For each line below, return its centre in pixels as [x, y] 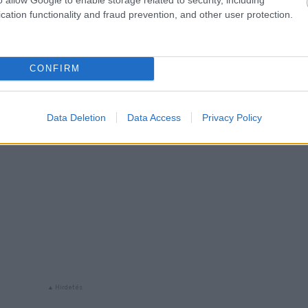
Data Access [154, 117]
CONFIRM [55, 68]
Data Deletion [76, 117]
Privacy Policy [232, 117]
